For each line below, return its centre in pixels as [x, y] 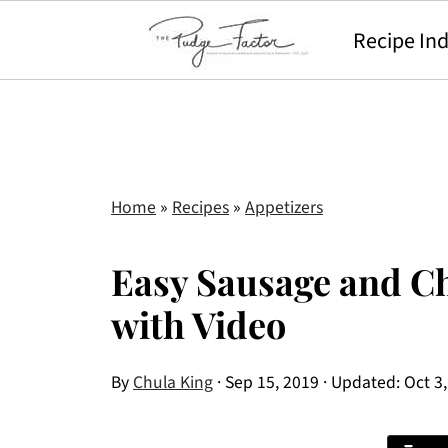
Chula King [173, 382]
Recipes [200, 207]
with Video [198, 324]
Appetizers [284, 207]
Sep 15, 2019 [272, 382]
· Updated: [361, 382]
